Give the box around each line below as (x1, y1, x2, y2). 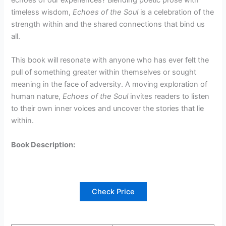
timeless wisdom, (11, 7, 73, 17)
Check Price (91, 187, 135, 197)
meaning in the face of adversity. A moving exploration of (11, 80, 208, 89)
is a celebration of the (138, 7, 214, 17)
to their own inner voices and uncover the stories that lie (11, 104, 204, 114)
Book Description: (11, 140, 76, 149)
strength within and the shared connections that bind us (11, 19, 205, 29)
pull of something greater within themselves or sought (11, 68, 197, 77)
